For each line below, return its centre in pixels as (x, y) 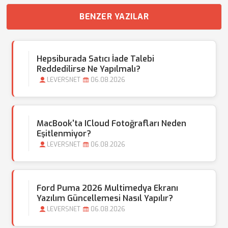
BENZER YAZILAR (114, 17)
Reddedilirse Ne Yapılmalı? (89, 69)
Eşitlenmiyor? (64, 134)
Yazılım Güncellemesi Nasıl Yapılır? (105, 198)
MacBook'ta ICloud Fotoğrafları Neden (111, 123)
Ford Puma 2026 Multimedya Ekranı (107, 188)
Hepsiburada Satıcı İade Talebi (95, 59)
